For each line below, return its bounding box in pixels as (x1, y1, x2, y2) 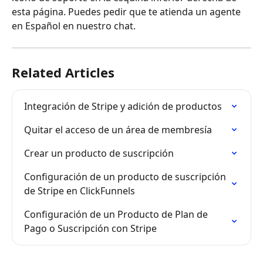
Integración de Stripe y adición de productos (24, 100, 222, 113)
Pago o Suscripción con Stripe (24, 222, 157, 235)
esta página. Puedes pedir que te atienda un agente (12, 5, 243, 19)
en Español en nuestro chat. (12, 19, 136, 33)
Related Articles (12, 63, 114, 82)
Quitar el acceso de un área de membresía (24, 123, 212, 137)
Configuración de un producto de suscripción (24, 170, 228, 184)
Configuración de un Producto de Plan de (24, 208, 210, 221)
